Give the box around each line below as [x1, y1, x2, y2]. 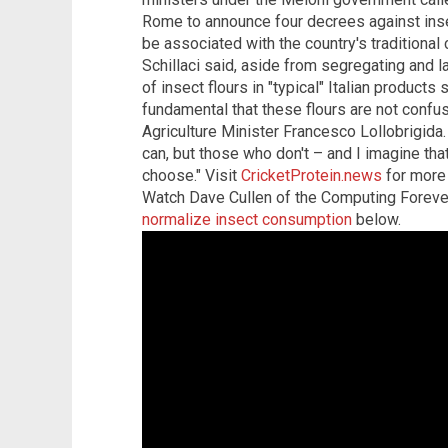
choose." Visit [142, 165, 241, 185]
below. [352, 209, 401, 229]
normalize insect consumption [142, 209, 352, 229]
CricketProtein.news [241, 165, 382, 185]
